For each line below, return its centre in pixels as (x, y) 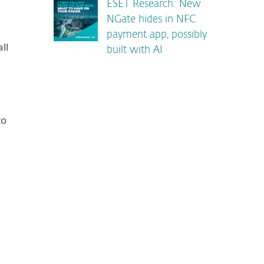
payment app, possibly (157, 35)
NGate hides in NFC (151, 20)
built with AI (135, 50)
